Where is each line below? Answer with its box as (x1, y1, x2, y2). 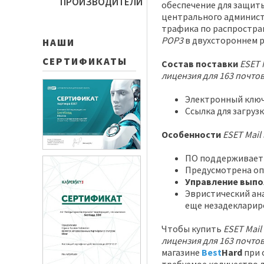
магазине (161, 246, 202, 258)
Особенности (161, 128, 221, 140)
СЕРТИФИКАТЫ (42, 55, 127, 68)
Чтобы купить (161, 223, 223, 235)
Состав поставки (161, 58, 238, 70)
